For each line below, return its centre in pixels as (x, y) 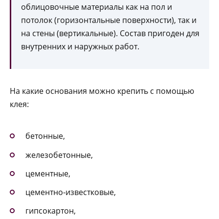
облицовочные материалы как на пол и (97, 7)
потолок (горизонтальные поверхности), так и (109, 20)
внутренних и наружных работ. (80, 47)
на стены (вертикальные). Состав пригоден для (110, 33)
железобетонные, (59, 155)
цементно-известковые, (71, 192)
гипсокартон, (51, 211)
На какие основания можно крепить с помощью (102, 91)
